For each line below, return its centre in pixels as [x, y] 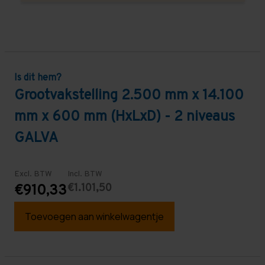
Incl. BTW [85, 174]
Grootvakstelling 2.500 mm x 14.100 [129, 96]
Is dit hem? [38, 78]
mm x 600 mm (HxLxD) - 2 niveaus [125, 117]
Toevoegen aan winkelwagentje [94, 216]
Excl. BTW [33, 174]
